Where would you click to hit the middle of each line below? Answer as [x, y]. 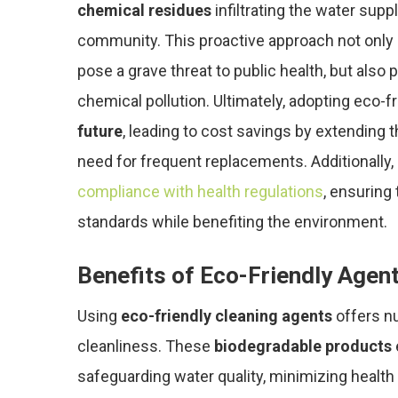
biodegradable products [303, 346]
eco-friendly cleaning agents [227, 316]
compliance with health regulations [200, 191]
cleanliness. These [146, 346]
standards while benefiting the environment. [232, 222]
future [100, 131]
